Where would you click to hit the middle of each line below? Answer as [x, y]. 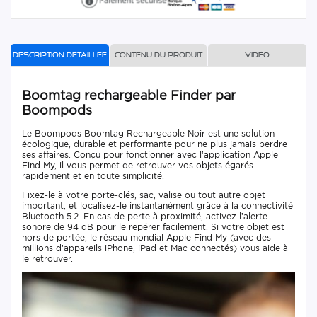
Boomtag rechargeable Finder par [129, 95]
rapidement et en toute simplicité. [93, 175]
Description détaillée [60, 54]
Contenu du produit [158, 54]
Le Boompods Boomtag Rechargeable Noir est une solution [148, 133]
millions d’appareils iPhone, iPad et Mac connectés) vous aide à [155, 248]
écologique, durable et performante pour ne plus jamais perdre [155, 144]
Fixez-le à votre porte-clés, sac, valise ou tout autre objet [144, 195]
